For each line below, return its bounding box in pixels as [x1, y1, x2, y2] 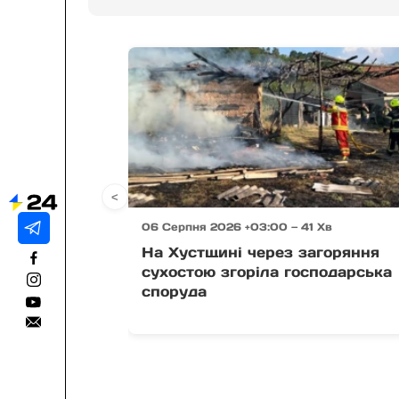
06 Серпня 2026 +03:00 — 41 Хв [142, 219, 333, 233]
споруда [142, 281, 208, 300]
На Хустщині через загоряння [142, 242, 380, 261]
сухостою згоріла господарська [142, 262, 393, 281]
